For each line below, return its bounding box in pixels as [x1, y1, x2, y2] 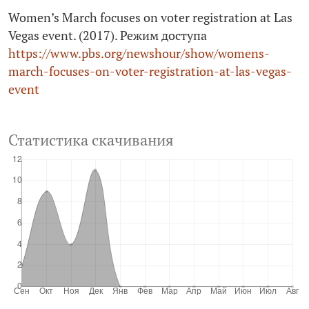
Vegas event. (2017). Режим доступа [8, 28, 207, 44]
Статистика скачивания [8, 130, 174, 150]
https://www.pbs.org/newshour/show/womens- [8, 46, 270, 62]
